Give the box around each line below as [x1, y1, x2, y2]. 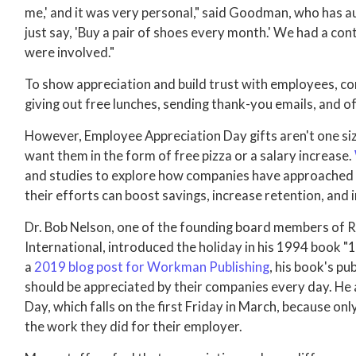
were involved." [25, 44, 115, 60]
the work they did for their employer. [25, 319, 243, 335]
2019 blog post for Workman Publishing [34, 259, 270, 275]
